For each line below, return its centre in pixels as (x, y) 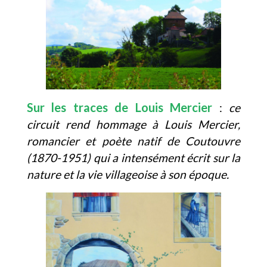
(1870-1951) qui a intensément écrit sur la (133, 158)
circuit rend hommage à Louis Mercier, (133, 125)
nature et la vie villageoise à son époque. (128, 175)
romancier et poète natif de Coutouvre (133, 141)
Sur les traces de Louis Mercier (120, 108)
